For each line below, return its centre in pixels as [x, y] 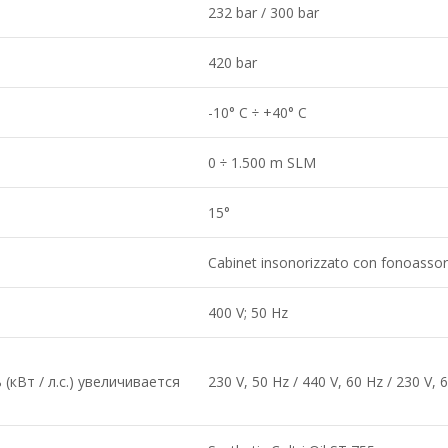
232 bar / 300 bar [263, 12]
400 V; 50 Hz [248, 312]
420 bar [232, 62]
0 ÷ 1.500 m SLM [262, 162]
